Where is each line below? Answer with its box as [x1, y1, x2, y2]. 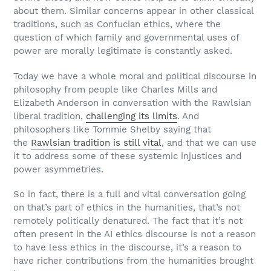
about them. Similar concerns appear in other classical [13, 5, 253, 17]
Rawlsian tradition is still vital [31, 137, 162, 148]
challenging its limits [86, 110, 177, 122]
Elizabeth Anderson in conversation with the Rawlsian [13, 97, 251, 108]
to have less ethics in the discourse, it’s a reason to [13, 242, 241, 253]
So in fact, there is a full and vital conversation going [13, 189, 246, 200]
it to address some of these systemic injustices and [13, 150, 241, 162]
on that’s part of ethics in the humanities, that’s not [13, 202, 240, 214]
